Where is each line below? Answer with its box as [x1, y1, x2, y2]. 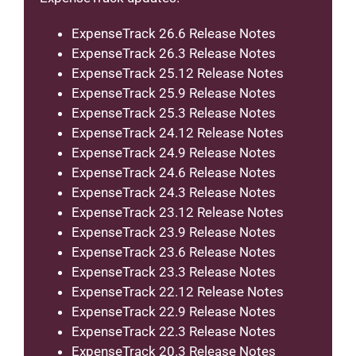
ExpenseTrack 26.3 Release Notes [72, 44, 276, 61]
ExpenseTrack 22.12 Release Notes [72, 283, 284, 300]
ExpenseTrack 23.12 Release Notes [72, 203, 284, 220]
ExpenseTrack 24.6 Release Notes [72, 164, 276, 180]
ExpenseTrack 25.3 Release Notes [72, 104, 276, 121]
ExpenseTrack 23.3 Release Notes [72, 263, 276, 280]
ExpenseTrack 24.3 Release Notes [72, 184, 276, 200]
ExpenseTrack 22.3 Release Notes [72, 323, 276, 339]
